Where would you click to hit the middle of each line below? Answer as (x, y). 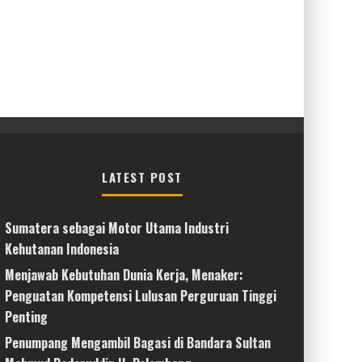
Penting (26, 316)
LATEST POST (142, 177)
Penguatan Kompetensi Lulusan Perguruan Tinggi (141, 295)
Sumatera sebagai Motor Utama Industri (117, 227)
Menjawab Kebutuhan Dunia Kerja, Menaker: (124, 274)
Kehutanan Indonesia (62, 248)
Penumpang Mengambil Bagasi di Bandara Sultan (138, 342)
